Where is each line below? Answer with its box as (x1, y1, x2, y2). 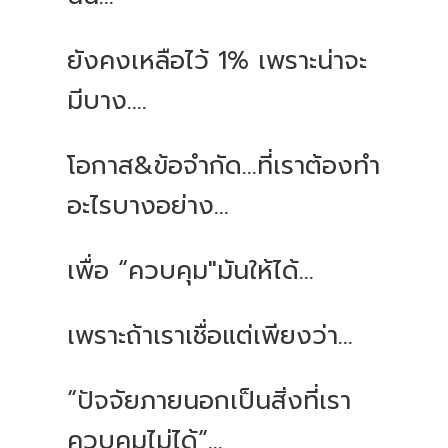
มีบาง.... (67, 82, 148, 121)
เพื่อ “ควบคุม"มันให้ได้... (67, 252, 315, 291)
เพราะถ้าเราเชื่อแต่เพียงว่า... (67, 317, 354, 356)
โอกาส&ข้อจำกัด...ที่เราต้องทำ (67, 147, 381, 186)
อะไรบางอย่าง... (67, 187, 230, 226)
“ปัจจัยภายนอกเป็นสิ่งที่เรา (67, 382, 352, 421)
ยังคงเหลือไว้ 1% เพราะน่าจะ (67, 42, 368, 81)
